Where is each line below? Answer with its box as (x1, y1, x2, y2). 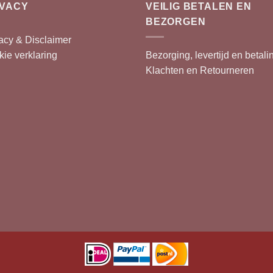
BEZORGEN (146, 16, 206, 27)
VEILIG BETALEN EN (146, 1, 252, 12)
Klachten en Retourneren (146, 65, 254, 76)
